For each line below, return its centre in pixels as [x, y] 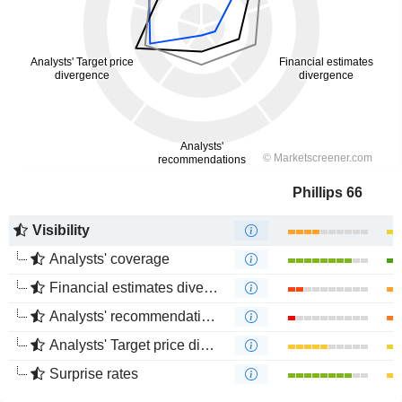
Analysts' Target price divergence [125, 345]
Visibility [61, 230]
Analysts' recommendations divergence [125, 316]
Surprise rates [94, 374]
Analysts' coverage [109, 259]
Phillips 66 [328, 192]
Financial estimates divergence [127, 288]
